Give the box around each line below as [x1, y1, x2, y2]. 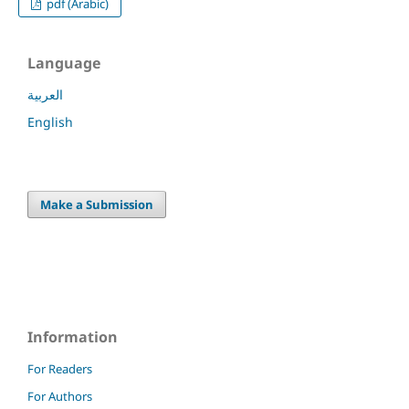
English [27, 112, 73, 131]
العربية [27, 85, 63, 103]
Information [27, 326, 118, 347]
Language [27, 52, 100, 73]
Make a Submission [40, 195, 154, 213]
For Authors [27, 387, 92, 404]
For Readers [27, 360, 92, 377]
